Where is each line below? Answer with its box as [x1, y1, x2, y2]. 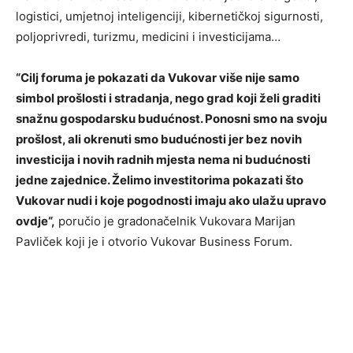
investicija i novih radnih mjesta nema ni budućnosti [16, 152, 310, 168]
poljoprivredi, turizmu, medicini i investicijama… [16, 29, 281, 45]
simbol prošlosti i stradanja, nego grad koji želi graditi [16, 91, 321, 106]
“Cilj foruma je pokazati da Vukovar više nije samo [16, 70, 299, 86]
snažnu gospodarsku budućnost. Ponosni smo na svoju [16, 111, 327, 127]
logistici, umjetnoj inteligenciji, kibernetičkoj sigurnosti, [16, 9, 323, 24]
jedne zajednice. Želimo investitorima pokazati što [16, 173, 303, 188]
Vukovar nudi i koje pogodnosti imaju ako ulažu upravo [16, 193, 326, 209]
